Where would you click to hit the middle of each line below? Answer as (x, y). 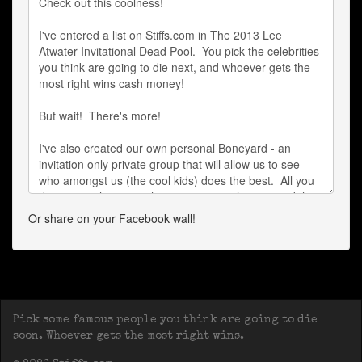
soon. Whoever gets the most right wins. (128, 336)
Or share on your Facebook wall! (112, 218)
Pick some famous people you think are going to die (165, 320)
